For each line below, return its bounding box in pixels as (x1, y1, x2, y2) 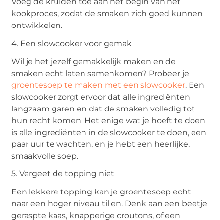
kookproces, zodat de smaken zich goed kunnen (11, 9, 203, 19)
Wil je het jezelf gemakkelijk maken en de (11, 56, 176, 66)
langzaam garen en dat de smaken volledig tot (11, 104, 195, 113)
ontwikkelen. (11, 21, 63, 30)
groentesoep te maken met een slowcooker (11, 80, 186, 90)
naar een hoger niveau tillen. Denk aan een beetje (11, 198, 208, 208)
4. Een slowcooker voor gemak (11, 38, 132, 48)
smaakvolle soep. (11, 151, 79, 161)
